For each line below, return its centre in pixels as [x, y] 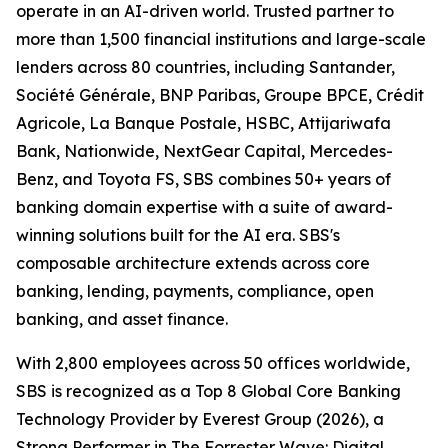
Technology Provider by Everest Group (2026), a [200, 419]
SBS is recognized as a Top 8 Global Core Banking [208, 391]
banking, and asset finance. [122, 319]
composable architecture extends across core [193, 263]
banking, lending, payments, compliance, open [195, 291]
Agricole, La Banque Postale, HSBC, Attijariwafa [203, 123]
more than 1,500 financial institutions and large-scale [221, 39]
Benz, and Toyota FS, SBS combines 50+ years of [203, 179]
